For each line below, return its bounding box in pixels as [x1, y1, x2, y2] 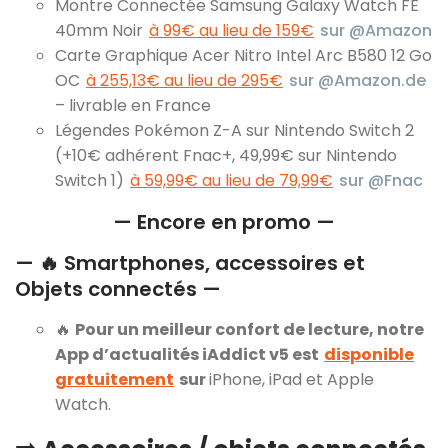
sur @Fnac [339, 168, 423, 192]
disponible [324, 342, 414, 366]
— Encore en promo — [113, 207, 335, 236]
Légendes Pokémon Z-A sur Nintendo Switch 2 [55, 118, 414, 142]
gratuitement [55, 367, 174, 391]
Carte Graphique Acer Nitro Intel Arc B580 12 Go [55, 43, 432, 67]
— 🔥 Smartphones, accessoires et [15, 248, 365, 277]
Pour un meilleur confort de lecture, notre [75, 317, 424, 341]
